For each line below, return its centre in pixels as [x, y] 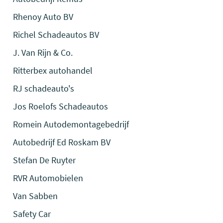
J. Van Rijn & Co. [43, 53]
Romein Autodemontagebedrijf [71, 124]
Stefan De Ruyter [45, 160]
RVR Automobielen [48, 178]
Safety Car [32, 214]
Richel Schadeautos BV [56, 35]
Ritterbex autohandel [53, 70]
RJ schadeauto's [44, 88]
